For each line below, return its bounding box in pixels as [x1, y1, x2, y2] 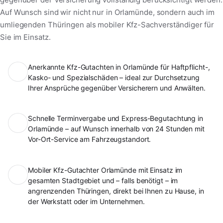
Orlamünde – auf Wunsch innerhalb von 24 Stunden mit [28, 124, 205, 133]
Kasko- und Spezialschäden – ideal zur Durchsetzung [28, 73, 200, 82]
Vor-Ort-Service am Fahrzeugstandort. [28, 135, 151, 144]
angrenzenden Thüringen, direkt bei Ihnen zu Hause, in [28, 187, 204, 196]
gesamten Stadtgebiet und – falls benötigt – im [28, 176, 178, 185]
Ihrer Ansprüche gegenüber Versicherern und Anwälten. [28, 83, 206, 92]
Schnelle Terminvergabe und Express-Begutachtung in [28, 114, 203, 123]
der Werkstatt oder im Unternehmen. [28, 197, 145, 206]
